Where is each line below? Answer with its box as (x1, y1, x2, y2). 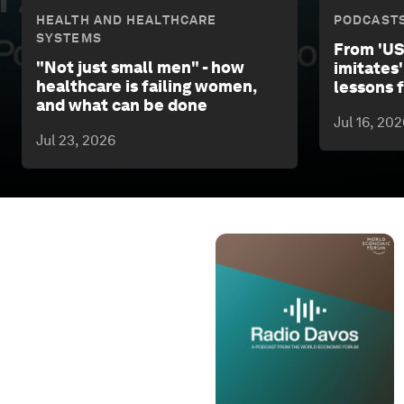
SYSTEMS (36, 31, 102, 46)
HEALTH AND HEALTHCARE (36, 13, 217, 28)
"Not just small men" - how (36, 58, 244, 78)
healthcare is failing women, (36, 77, 257, 96)
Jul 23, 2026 (36, 132, 115, 150)
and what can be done (36, 96, 207, 115)
